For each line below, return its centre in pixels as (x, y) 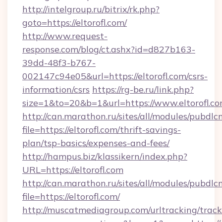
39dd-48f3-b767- (59, 63)
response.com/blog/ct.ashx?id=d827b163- (109, 49)
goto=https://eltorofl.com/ (75, 23)
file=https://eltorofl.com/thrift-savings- (102, 130)
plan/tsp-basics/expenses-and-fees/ (96, 143)
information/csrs (56, 89)
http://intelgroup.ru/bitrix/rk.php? (91, 9)
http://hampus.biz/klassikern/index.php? (105, 156)
